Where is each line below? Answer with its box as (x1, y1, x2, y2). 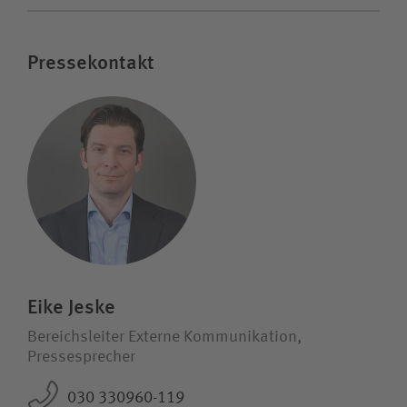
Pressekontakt (27, 49, 154, 75)
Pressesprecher (27, 348, 135, 365)
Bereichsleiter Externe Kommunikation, (27, 328, 302, 345)
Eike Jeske (27, 293, 115, 320)
